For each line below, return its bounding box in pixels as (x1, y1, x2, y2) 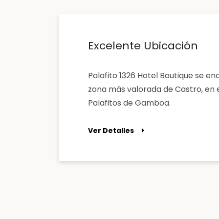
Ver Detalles (88, 126, 134, 135)
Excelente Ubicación (88, 38, 198, 53)
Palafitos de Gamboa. (88, 97, 171, 109)
